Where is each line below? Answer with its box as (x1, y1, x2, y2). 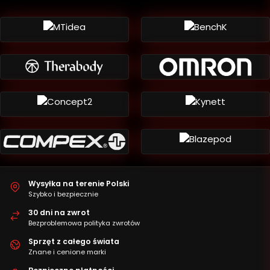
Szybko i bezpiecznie (28, 189, 98, 199)
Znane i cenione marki (28, 247, 106, 257)
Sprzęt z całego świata (28, 236, 119, 247)
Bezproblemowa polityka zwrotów (28, 218, 140, 228)
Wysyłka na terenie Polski (28, 178, 129, 189)
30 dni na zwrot (28, 207, 90, 218)
